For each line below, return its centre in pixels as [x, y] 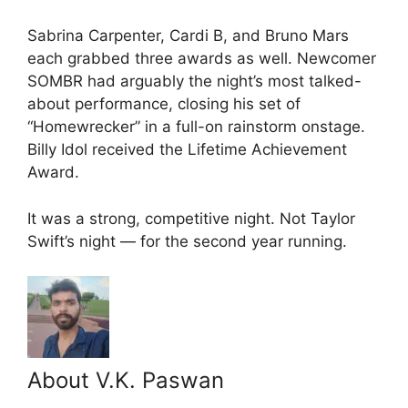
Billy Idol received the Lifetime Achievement [187, 150]
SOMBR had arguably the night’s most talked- [194, 82]
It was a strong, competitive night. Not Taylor [191, 218]
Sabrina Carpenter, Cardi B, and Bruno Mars [188, 36]
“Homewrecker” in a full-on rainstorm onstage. [196, 127]
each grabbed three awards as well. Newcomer [202, 59]
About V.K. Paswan [126, 381]
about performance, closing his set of [164, 104]
